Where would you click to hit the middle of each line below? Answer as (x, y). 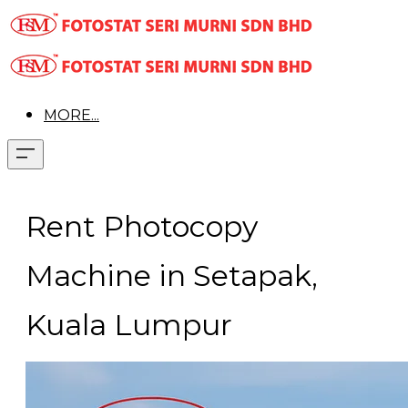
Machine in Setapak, (172, 276)
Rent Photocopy (142, 227)
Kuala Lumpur (129, 325)
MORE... (71, 115)
